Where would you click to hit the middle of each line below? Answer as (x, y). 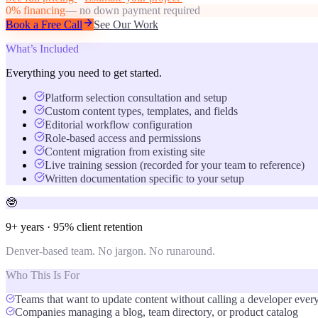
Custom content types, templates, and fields (141, 111)
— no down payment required (133, 10)
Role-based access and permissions (123, 138)
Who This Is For (43, 275)
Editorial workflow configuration (119, 124)
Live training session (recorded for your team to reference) (175, 165)
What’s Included (42, 48)
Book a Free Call (44, 24)
